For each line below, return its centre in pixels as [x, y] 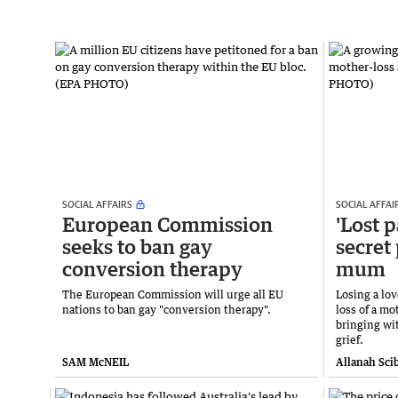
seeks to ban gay [137, 246]
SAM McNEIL [96, 362]
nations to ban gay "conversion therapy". [167, 309]
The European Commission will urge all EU [173, 294]
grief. [350, 339]
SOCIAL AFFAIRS [97, 203]
